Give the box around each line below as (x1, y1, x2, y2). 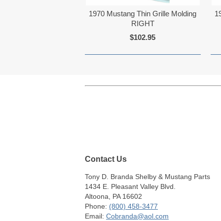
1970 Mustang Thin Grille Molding (89, 9, 197, 18)
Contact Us (85, 154, 127, 163)
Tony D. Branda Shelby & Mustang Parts (85, 173, 210, 181)
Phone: (85, 202, 109, 211)
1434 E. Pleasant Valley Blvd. (85, 183, 176, 191)
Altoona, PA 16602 (85, 192, 142, 201)
